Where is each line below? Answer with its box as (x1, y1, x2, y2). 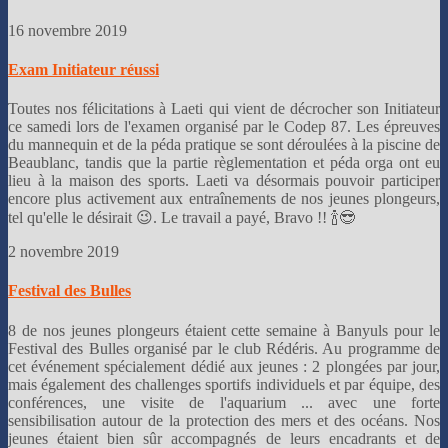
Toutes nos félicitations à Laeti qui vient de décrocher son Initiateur (8, 100, 440, 118)
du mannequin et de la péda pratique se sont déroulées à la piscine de (8, 136, 440, 154)
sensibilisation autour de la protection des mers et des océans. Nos (8, 411, 440, 429)
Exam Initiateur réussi (8, 60, 159, 78)
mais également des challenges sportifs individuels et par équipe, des (8, 375, 440, 393)
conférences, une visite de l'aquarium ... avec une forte (8, 393, 440, 411)
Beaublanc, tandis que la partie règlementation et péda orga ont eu (8, 154, 440, 172)
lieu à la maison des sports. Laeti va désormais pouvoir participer (8, 172, 440, 190)
